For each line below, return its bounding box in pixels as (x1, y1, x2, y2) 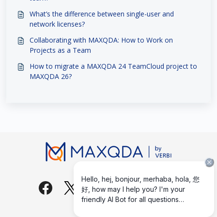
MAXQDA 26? (30, 72, 72, 81)
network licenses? (30, 19, 85, 29)
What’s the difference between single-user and (30, 9, 174, 18)
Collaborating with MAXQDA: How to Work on (30, 35, 173, 45)
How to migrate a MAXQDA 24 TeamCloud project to (30, 62, 197, 71)
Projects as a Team (30, 46, 91, 55)
